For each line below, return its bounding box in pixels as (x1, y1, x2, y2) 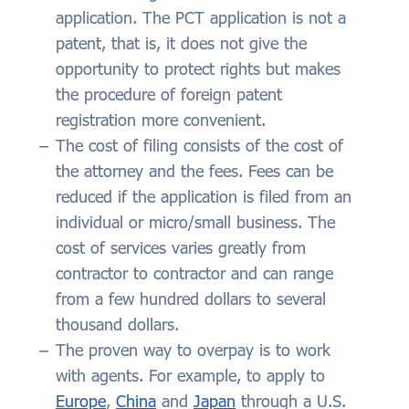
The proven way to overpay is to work (56, 340, 330, 361)
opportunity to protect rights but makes (56, 58, 341, 79)
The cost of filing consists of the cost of (56, 135, 343, 156)
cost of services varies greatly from (56, 237, 306, 258)
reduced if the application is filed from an (56, 186, 351, 207)
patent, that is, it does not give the (56, 33, 307, 54)
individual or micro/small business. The (56, 212, 335, 233)
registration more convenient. (56, 110, 266, 131)
